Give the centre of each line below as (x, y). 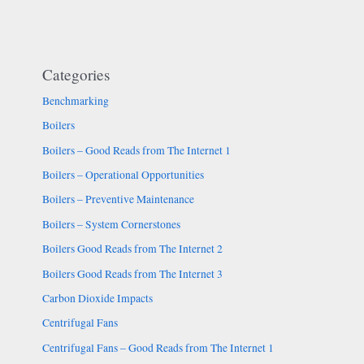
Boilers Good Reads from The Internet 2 (132, 249)
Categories (76, 74)
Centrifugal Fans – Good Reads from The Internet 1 (158, 347)
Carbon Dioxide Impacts (97, 299)
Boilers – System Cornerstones (111, 224)
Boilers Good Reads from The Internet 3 (132, 273)
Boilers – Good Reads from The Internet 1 (136, 150)
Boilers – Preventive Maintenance (118, 199)
